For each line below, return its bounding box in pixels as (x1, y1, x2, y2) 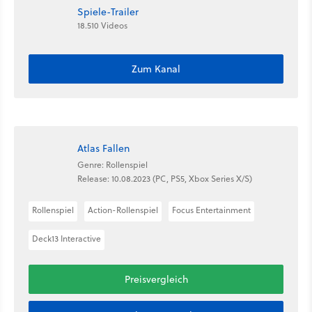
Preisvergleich (124, 272, 188, 286)
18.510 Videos (77, 19, 127, 31)
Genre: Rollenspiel (77, 159, 148, 171)
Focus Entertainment (172, 203, 251, 216)
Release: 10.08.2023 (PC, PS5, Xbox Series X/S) (77, 173, 252, 185)
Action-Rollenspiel (88, 203, 158, 216)
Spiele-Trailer (77, 5, 139, 19)
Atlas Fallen (77, 141, 130, 155)
